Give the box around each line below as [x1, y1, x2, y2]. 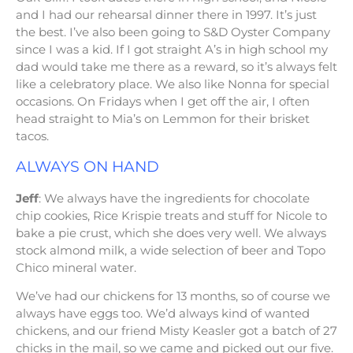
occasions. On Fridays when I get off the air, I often [16, 93, 310, 109]
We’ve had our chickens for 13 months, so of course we [16, 288, 330, 303]
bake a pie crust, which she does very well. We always [16, 225, 326, 240]
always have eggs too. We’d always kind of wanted [16, 305, 310, 321]
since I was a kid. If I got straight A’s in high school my [16, 41, 328, 57]
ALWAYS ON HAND [16, 158, 159, 176]
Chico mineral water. [16, 259, 136, 275]
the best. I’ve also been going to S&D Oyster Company [16, 24, 330, 39]
